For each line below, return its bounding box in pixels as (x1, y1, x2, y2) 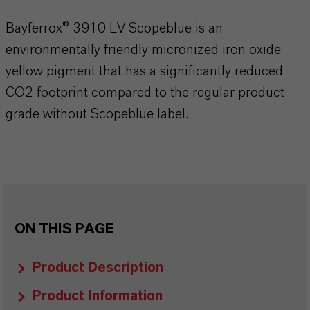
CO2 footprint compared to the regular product (6, 86, 284, 100)
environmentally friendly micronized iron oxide (6, 43, 281, 57)
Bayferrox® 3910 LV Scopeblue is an (6, 21, 223, 35)
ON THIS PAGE (15, 222, 113, 236)
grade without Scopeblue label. (6, 107, 188, 121)
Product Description (33, 261, 163, 275)
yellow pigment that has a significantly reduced (6, 64, 283, 78)
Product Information (33, 289, 163, 303)
